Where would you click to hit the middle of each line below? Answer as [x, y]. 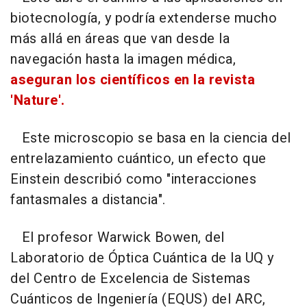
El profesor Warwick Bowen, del [118, 237]
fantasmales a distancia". [88, 199]
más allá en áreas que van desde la [120, 38]
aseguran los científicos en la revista [133, 79]
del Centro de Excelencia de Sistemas [130, 278]
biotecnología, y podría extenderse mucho [144, 18]
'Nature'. [38, 100]
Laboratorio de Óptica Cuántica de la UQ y [142, 258]
